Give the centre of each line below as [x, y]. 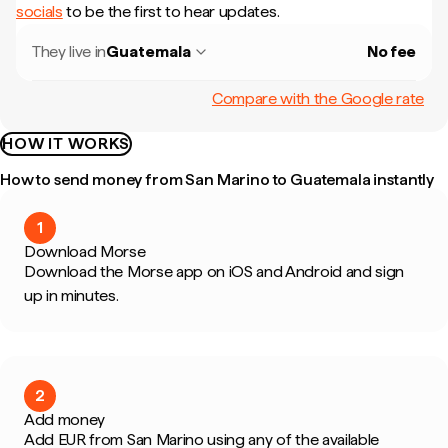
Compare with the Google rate [317, 98]
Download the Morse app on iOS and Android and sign [214, 271]
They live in [69, 51]
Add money [65, 419]
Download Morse [85, 251]
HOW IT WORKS [66, 143]
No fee [391, 51]
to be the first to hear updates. [171, 11]
